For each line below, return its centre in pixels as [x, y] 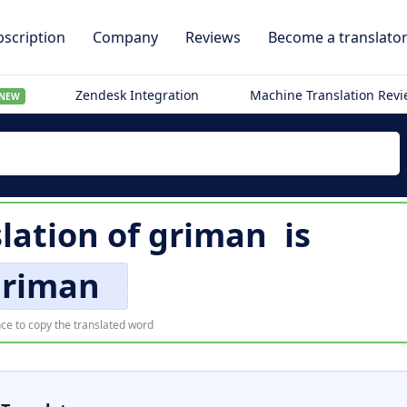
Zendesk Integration [138, 95]
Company [125, 37]
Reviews [213, 37]
